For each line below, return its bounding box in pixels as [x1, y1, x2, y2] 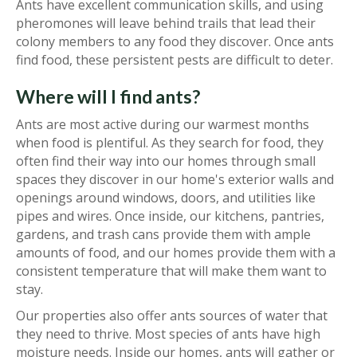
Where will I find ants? [16, 85, 200, 108]
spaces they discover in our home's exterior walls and [16, 171, 334, 189]
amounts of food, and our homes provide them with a [16, 244, 335, 262]
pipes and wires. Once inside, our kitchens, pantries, [16, 207, 324, 226]
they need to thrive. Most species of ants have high [16, 325, 320, 343]
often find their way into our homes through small [16, 152, 316, 171]
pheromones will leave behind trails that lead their [16, 14, 316, 33]
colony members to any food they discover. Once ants [16, 33, 334, 51]
